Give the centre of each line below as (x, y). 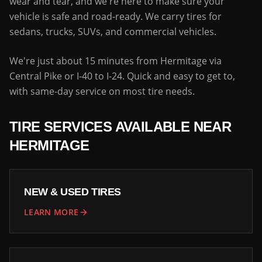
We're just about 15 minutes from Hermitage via (116, 61)
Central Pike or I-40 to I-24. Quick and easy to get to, (122, 76)
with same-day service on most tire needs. (102, 91)
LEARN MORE (51, 212)
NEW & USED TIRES (73, 192)
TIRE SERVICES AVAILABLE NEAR (120, 127)
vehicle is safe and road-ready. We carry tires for (116, 16)
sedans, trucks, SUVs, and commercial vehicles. (113, 32)
